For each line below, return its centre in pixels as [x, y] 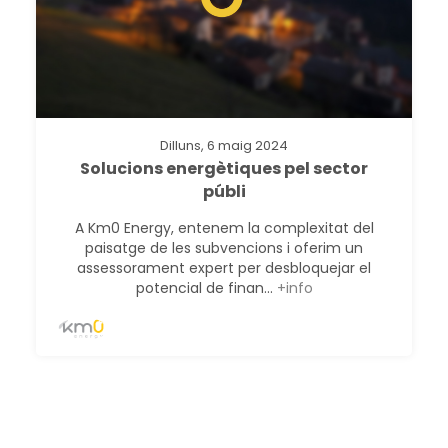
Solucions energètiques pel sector [224, 168]
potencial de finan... [206, 287]
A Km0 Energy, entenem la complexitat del [224, 227]
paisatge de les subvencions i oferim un [224, 247]
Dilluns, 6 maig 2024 [224, 145]
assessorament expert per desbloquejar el [224, 267]
